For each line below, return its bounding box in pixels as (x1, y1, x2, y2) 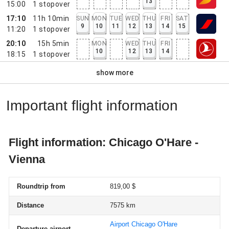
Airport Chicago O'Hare (110, 220, 177, 228)
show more (96, 68, 133, 77)
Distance (17, 201, 44, 209)
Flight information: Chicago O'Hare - (9, 136, 198, 149)
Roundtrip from (17, 182, 65, 190)
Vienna (9, 153, 45, 166)
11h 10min (33, 14, 70, 22)
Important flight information (6, 98, 178, 113)
